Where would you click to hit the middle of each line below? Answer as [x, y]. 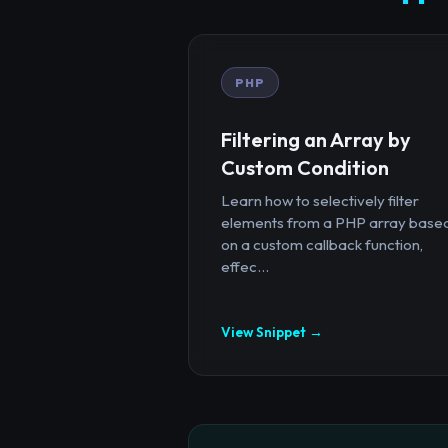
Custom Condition [305, 167]
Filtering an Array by [316, 139]
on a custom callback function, [322, 244]
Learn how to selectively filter [320, 200]
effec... [245, 266]
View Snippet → [272, 331]
